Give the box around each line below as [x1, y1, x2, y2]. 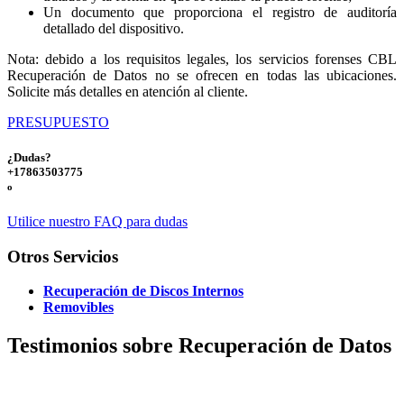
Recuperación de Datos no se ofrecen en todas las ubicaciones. [7, 67, 397, 83]
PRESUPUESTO [7, 114, 109, 130]
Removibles [43, 299, 114, 316]
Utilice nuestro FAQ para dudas [7, 213, 188, 229]
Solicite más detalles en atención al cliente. [7, 83, 248, 99]
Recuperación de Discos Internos [43, 283, 243, 299]
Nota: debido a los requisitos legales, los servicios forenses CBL [7, 50, 397, 67]
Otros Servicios [7, 246, 118, 266]
